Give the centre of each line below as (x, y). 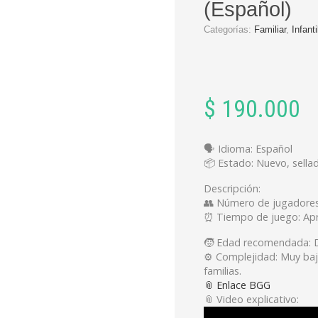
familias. (222, 271)
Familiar (270, 30)
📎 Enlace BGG (237, 285)
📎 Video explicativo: (251, 300)
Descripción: (232, 189)
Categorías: (229, 30)
